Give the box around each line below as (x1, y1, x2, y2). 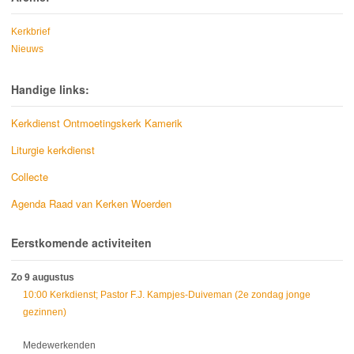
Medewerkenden (23, 339, 96, 351)
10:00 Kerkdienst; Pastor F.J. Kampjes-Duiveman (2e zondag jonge (23, 288, 311, 300)
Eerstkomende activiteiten (11, 235, 152, 251)
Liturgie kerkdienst (11, 142, 95, 158)
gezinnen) (23, 306, 66, 318)
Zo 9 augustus (11, 271, 74, 283)
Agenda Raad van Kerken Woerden (11, 196, 171, 212)
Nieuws (11, 43, 43, 55)
